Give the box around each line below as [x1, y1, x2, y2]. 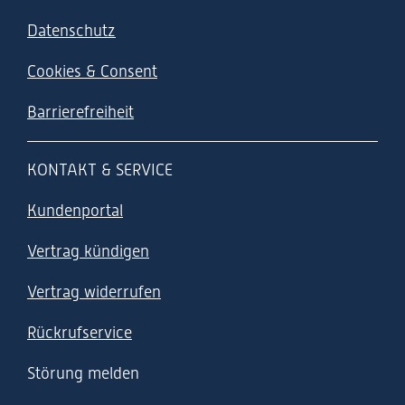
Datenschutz [27, 20, 116, 40]
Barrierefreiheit [27, 101, 134, 121]
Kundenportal [27, 200, 123, 220]
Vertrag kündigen [27, 240, 149, 260]
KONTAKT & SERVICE [27, 159, 173, 179]
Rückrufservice [27, 322, 132, 342]
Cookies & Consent [27, 61, 157, 80]
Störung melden [27, 363, 139, 382]
